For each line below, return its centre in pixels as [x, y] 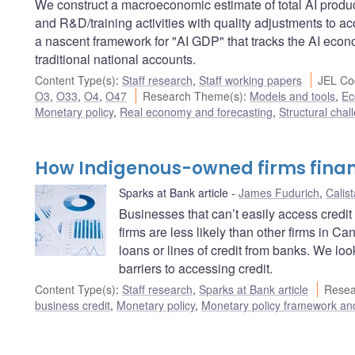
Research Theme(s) [193, 95]
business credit [73, 305]
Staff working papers [250, 80]
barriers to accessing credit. [196, 268]
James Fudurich [279, 192]
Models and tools [293, 95]
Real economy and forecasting [196, 111]
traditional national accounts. [115, 59]
